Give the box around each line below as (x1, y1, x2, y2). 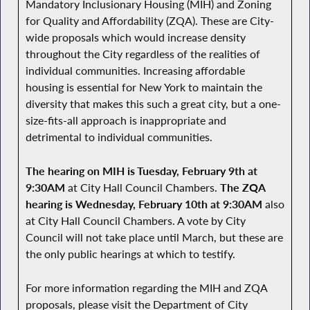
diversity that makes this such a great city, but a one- (25, 97, 281, 111)
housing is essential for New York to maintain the (25, 80, 262, 95)
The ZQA (219, 181, 265, 195)
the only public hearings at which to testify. (25, 247, 235, 262)
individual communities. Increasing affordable (25, 64, 245, 78)
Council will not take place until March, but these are (25, 230, 283, 245)
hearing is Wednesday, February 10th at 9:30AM (25, 197, 262, 212)
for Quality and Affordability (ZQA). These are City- (25, 14, 274, 28)
